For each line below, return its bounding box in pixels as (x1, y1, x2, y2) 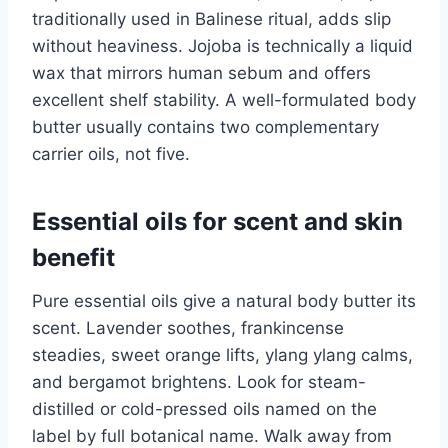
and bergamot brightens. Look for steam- (32, 371, 366, 392)
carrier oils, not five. (32, 143, 190, 164)
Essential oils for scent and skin (32, 206, 403, 236)
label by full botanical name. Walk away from (32, 425, 392, 446)
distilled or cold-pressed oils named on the (32, 398, 377, 419)
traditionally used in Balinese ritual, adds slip (32, 8, 391, 29)
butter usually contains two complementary (32, 116, 379, 137)
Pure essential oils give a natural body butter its (32, 290, 416, 311)
